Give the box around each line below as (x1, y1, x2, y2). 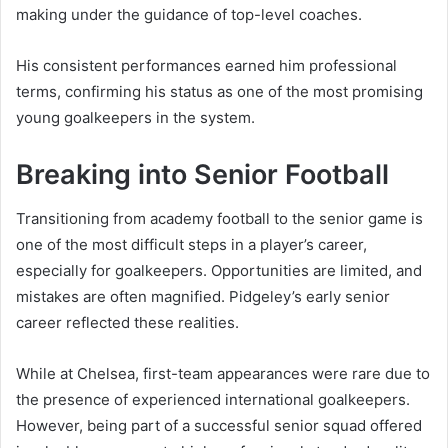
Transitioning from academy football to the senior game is (16, 209, 423, 229)
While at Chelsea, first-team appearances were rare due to (16, 364, 430, 384)
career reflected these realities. (16, 313, 239, 333)
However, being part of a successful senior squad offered (16, 416, 422, 436)
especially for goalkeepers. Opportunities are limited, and (16, 261, 422, 281)
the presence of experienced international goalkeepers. (16, 390, 410, 410)
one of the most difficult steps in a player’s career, (16, 235, 367, 255)
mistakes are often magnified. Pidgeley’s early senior (16, 287, 390, 307)
